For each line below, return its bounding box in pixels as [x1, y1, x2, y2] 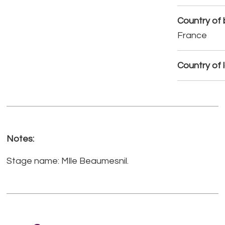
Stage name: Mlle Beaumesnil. [7, 156, 129, 166]
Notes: [7, 134, 35, 144]
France [177, 31, 207, 41]
